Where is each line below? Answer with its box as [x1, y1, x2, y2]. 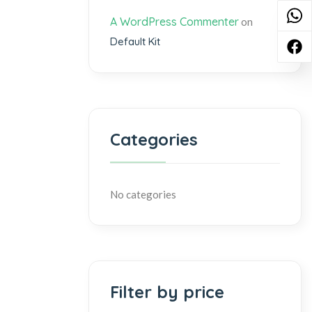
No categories [110, 188, 176, 201]
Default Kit [110, 35, 160, 48]
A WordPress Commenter [110, 15, 239, 29]
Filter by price [110, 281, 224, 302]
